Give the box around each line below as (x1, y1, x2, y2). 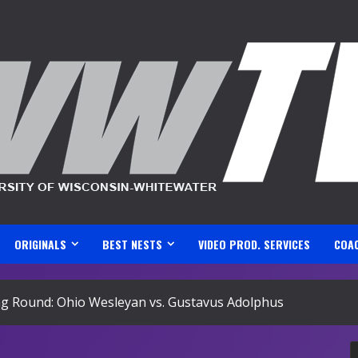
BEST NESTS (102, 236, 162, 253)
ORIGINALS (14, 236, 66, 253)
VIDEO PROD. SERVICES (198, 236, 310, 253)
